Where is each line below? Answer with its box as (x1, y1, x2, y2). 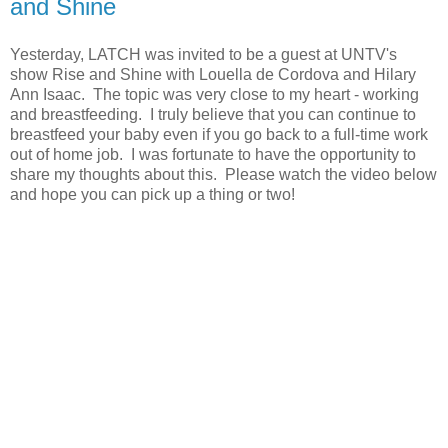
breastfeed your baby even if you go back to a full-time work (10, 126, 428, 144)
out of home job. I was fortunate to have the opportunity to (10, 146, 416, 164)
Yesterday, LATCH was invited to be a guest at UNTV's (10, 46, 397, 64)
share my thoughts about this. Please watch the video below (10, 166, 437, 184)
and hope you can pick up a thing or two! (10, 186, 295, 204)
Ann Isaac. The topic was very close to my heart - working (10, 86, 419, 104)
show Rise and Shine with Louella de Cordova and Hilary (10, 66, 416, 84)
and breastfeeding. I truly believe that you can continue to (10, 106, 416, 124)
